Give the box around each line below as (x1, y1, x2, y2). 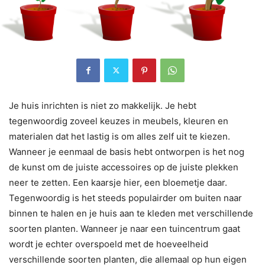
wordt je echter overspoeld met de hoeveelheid (9, 238, 208, 250)
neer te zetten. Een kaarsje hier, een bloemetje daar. (9, 176, 227, 188)
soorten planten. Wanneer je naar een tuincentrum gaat (9, 222, 240, 234)
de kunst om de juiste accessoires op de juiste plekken (9, 161, 238, 173)
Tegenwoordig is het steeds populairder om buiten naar (9, 192, 242, 203)
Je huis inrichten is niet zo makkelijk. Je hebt (9, 99, 196, 111)
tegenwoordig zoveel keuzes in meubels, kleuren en (9, 115, 228, 127)
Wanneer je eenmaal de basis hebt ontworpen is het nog (9, 146, 244, 157)
